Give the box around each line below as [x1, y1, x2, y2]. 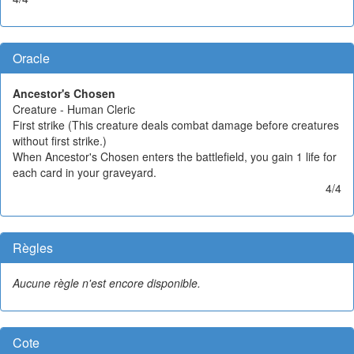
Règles [13, 238, 53, 257]
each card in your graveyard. [13, 164, 156, 180]
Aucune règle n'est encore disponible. [13, 274, 201, 291]
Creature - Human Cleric [13, 100, 135, 117]
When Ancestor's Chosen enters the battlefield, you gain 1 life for [13, 148, 337, 164]
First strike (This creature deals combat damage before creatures [13, 116, 339, 133]
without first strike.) [13, 132, 107, 149]
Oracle [13, 48, 50, 67]
